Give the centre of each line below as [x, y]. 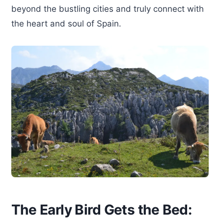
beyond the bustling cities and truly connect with [108, 9]
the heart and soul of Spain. [66, 23]
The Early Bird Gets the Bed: [102, 210]
